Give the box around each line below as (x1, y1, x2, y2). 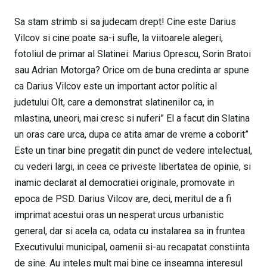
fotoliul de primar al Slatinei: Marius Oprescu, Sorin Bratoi (14, 48, 251, 60)
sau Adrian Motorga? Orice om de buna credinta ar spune (14, 64, 249, 76)
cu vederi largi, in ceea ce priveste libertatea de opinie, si (14, 161, 251, 173)
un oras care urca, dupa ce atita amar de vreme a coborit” (14, 129, 249, 141)
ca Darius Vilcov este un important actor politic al (14, 80, 217, 92)
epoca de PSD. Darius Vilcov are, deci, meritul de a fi (14, 193, 231, 205)
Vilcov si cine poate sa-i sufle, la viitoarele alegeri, (14, 32, 223, 44)
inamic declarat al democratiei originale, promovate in (14, 177, 235, 189)
